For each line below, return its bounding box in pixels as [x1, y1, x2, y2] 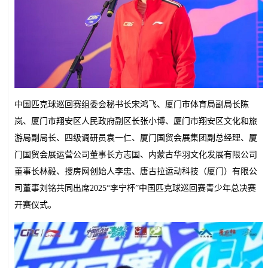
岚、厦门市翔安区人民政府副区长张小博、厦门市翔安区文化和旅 [14, 117, 257, 126]
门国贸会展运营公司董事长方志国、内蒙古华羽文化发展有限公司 [14, 150, 257, 159]
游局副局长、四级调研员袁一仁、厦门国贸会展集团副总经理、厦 [14, 133, 257, 142]
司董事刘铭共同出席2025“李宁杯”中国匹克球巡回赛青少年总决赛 [14, 184, 256, 193]
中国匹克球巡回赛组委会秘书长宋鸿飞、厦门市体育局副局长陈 [14, 100, 249, 109]
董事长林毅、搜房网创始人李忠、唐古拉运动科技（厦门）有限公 [14, 167, 257, 176]
